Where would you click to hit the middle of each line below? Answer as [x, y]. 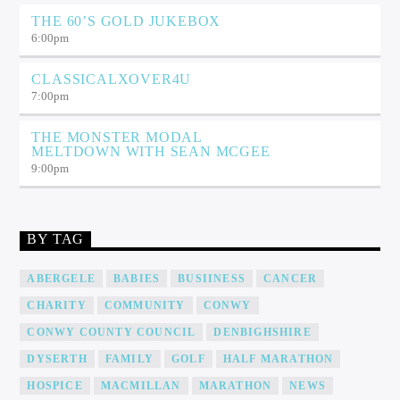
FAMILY [129, 359]
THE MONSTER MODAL [117, 137]
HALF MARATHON [278, 359]
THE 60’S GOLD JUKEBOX [126, 21]
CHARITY [57, 306]
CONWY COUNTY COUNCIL [112, 333]
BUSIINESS [212, 279]
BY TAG [56, 239]
